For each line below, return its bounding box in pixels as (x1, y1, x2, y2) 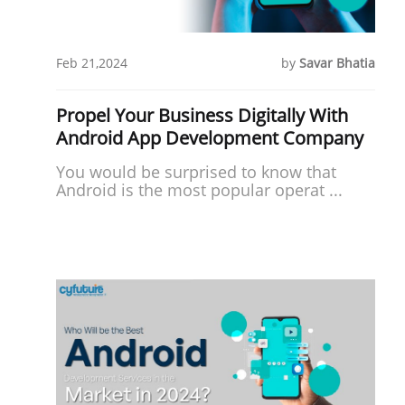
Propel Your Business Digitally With (56, 102, 348, 127)
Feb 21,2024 (56, 53, 127, 71)
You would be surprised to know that (56, 160, 336, 183)
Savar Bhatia (299, 53, 376, 71)
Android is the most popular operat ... (56, 178, 343, 201)
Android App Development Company (56, 125, 363, 150)
